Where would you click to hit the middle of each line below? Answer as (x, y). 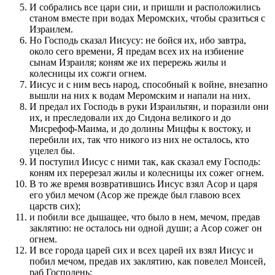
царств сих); (55, 206)
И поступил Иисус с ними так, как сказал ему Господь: (145, 161)
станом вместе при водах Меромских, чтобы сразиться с (147, 18)
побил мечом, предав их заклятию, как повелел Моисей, (148, 261)
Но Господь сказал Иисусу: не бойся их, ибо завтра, (138, 40)
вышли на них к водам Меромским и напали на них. (140, 95)
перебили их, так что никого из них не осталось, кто (139, 139)
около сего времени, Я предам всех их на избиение (137, 51)
